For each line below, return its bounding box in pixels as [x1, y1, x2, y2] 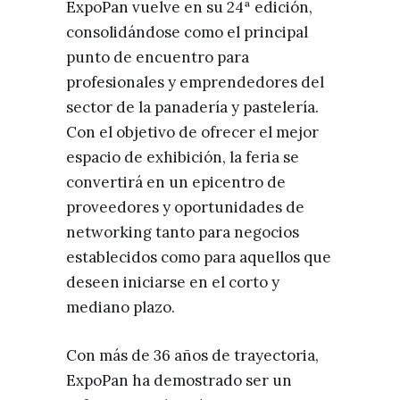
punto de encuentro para [66, 47, 249, 67]
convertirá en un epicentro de [66, 172, 286, 192]
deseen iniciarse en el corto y [66, 272, 279, 292]
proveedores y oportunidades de [66, 197, 304, 217]
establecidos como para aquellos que [66, 247, 331, 267]
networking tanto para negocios [66, 222, 299, 242]
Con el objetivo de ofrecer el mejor [66, 122, 319, 142]
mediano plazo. [66, 297, 175, 317]
